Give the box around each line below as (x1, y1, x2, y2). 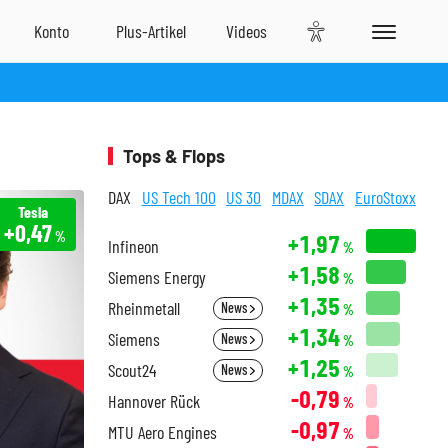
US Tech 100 (141, 186, 216, 208)
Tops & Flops (123, 145, 225, 167)
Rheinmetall (108, 297, 180, 319)
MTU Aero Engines (108, 421, 217, 443)
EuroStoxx (354, 186, 416, 208)
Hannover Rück (108, 390, 200, 412)
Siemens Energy (108, 266, 206, 288)
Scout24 (108, 359, 156, 381)
